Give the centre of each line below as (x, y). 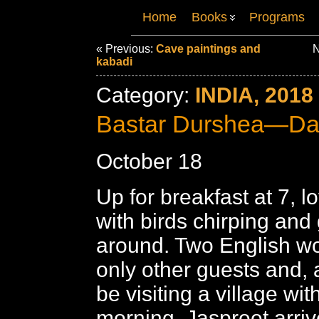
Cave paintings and (208, 49)
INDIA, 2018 (254, 95)
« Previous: (126, 49)
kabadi (114, 62)
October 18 (149, 161)
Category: (146, 95)
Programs (277, 17)
